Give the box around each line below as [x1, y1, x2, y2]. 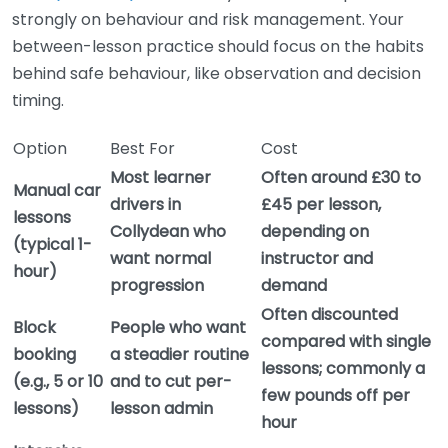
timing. [12, 89, 64, 113]
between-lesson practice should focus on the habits [12, 35, 424, 59]
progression [110, 274, 204, 298]
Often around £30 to [261, 166, 421, 190]
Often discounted [261, 303, 398, 327]
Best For [110, 137, 175, 161]
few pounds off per [261, 384, 410, 408]
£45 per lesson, [261, 193, 381, 217]
